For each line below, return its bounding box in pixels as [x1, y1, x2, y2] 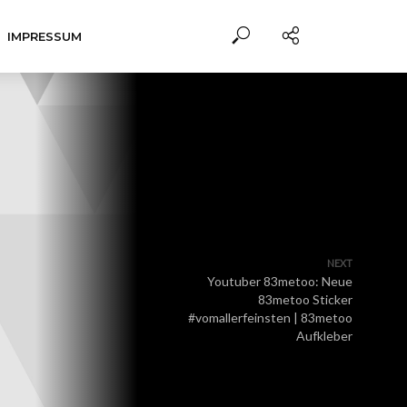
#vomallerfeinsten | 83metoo [188, 310, 352, 325]
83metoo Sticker [258, 292, 352, 307]
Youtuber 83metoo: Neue [207, 273, 352, 289]
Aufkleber [296, 328, 352, 343]
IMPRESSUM [6, 29, 82, 44]
